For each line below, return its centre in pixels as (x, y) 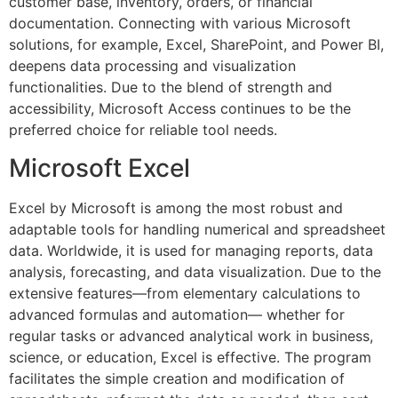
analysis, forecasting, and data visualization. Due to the (195, 271)
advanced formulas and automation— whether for (177, 314)
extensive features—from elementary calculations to (185, 293)
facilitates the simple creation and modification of (177, 378)
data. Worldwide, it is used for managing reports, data (191, 250)
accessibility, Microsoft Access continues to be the (180, 109)
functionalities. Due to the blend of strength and (171, 88)
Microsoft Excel (99, 167)
